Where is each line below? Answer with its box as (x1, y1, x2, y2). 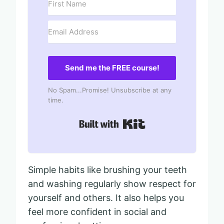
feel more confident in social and (28, 206, 166, 217)
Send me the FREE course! (64, 62, 159, 72)
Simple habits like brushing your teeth (28, 164, 187, 175)
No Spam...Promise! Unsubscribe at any (48, 85, 171, 94)
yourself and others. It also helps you (28, 192, 184, 203)
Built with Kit (145, 116, 199, 127)
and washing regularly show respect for (28, 178, 196, 189)
